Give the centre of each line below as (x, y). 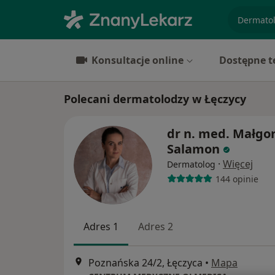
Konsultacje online (137, 60)
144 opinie (237, 179)
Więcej (238, 164)
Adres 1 (101, 227)
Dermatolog (191, 164)
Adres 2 (156, 227)
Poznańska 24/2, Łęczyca (145, 263)
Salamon (193, 149)
